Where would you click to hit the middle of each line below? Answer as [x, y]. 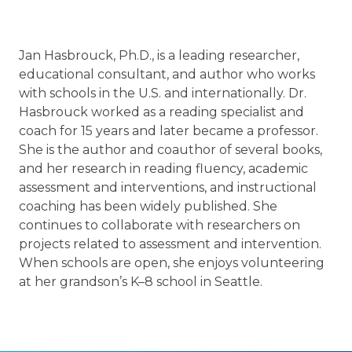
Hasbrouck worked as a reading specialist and [161, 112]
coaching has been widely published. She [148, 206]
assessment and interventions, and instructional [168, 187]
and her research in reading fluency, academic [163, 169]
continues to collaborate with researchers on [159, 225]
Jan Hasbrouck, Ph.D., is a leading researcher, [159, 55]
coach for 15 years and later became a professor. [169, 131]
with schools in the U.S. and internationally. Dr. [163, 93]
